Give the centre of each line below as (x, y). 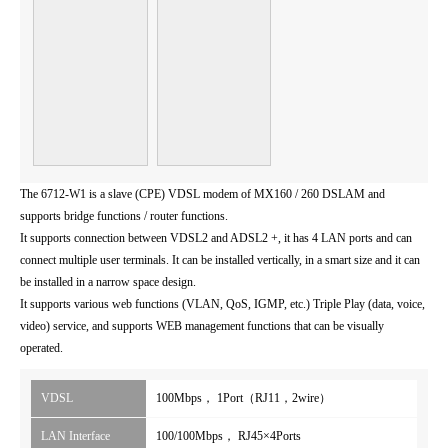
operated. (41, 348)
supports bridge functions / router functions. (124, 216)
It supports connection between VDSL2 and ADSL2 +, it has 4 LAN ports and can (216, 238)
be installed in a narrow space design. (108, 282)
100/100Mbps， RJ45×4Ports (228, 436)
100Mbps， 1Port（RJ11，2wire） (243, 398)
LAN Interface (75, 436)
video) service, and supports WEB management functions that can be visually (202, 326)
